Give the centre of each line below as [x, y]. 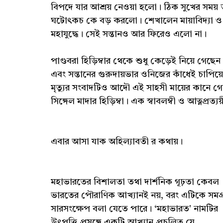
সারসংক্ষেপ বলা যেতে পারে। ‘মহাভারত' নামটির [134, 209]
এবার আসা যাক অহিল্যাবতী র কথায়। [117, 142]
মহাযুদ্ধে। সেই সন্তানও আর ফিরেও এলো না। [129, 34]
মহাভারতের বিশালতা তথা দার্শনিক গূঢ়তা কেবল [135, 182]
